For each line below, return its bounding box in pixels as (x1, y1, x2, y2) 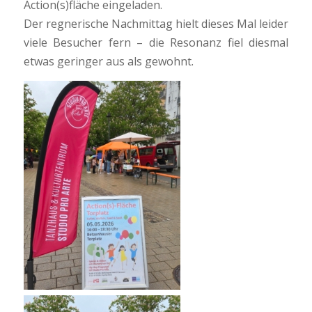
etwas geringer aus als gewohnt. (23, 54, 194, 70)
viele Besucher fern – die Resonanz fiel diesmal (23, 35, 289, 51)
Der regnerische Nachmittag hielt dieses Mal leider (23, 16, 289, 32)
